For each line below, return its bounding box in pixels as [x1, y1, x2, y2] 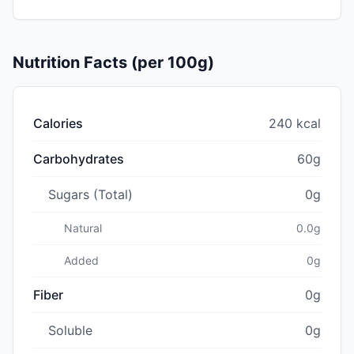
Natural [64, 220, 102, 235]
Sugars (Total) [48, 186, 133, 202]
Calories [33, 115, 83, 131]
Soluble [48, 322, 92, 338]
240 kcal [269, 115, 321, 131]
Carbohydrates [33, 150, 124, 167]
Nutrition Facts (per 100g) [13, 52, 214, 72]
